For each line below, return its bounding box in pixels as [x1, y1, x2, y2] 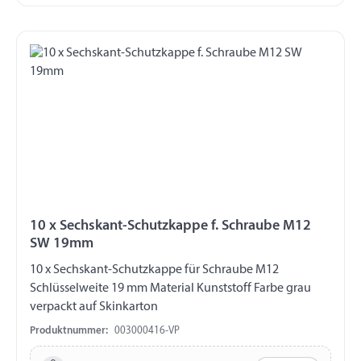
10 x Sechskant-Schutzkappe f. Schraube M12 [30, 218, 311, 234]
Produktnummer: [30, 326, 108, 337]
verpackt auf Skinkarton [30, 301, 158, 314]
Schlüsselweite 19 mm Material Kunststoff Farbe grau [30, 282, 311, 296]
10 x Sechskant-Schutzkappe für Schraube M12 [30, 263, 185, 277]
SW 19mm [30, 236, 93, 252]
